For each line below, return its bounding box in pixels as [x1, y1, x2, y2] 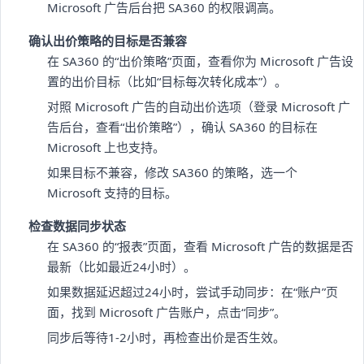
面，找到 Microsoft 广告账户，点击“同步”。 [46, 303, 286, 320]
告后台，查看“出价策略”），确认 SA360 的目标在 [46, 118, 318, 135]
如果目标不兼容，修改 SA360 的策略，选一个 [46, 163, 297, 180]
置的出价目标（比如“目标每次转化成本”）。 [46, 72, 287, 89]
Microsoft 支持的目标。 [46, 184, 177, 201]
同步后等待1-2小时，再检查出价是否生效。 [46, 328, 285, 345]
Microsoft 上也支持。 [46, 138, 165, 155]
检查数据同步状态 [28, 217, 127, 234]
